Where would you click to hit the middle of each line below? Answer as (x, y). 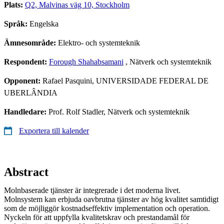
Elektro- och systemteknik (99, 42)
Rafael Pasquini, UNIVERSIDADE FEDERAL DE (125, 80)
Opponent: (23, 80)
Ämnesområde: (31, 42)
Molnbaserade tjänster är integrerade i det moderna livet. (92, 190)
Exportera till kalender (54, 130)
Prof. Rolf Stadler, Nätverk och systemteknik (119, 111)
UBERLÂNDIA (31, 92)
